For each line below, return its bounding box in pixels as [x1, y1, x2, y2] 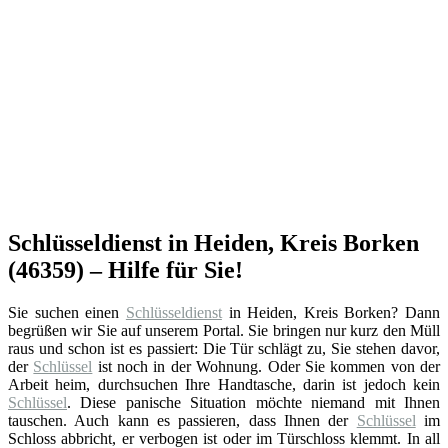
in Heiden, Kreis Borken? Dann [221, 303, 440, 321]
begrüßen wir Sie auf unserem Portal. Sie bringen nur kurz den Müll [8, 321, 440, 339]
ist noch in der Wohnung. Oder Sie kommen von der [92, 357, 441, 375]
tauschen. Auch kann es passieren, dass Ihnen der [8, 411, 357, 429]
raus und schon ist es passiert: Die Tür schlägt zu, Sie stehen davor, [8, 339, 440, 357]
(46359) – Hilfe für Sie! [8, 256, 243, 283]
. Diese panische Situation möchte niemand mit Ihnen [67, 393, 440, 411]
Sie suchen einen [8, 303, 126, 321]
